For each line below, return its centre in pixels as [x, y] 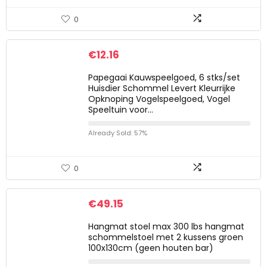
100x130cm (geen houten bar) [151, 248]
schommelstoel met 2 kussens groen [166, 237]
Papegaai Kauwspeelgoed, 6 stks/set [164, 77]
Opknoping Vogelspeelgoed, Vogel [159, 99]
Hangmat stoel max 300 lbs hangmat [166, 226]
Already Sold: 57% [118, 133]
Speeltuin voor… [121, 110]
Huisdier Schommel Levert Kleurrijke [162, 88]
